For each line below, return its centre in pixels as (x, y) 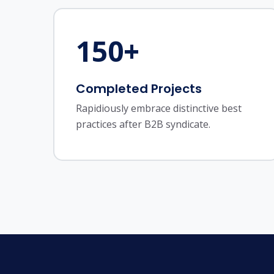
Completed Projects (139, 89)
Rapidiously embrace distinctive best (159, 108)
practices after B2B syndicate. (143, 124)
